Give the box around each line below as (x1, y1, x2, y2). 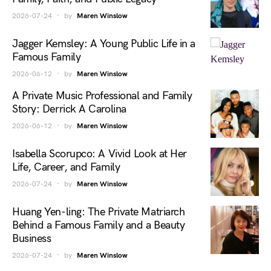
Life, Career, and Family (12, 161, 120, 174)
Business (12, 232, 51, 245)
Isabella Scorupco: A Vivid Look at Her (12, 148, 187, 160)
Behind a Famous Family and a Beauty (12, 219, 185, 232)
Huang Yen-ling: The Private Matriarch (12, 206, 185, 218)
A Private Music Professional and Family (12, 90, 192, 102)
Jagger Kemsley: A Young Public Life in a (12, 38, 195, 50)
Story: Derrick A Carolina (12, 103, 126, 116)
